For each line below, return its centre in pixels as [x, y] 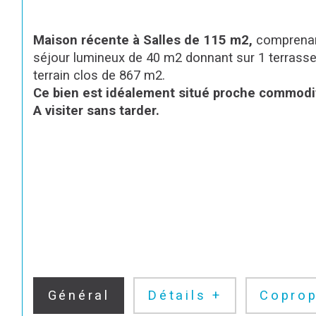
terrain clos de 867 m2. [99, 76]
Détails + [185, 295]
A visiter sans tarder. [97, 111]
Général [79, 295]
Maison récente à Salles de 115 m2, [145, 41]
